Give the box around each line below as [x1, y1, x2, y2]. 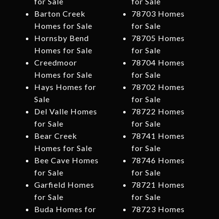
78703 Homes [131, 9, 185, 19]
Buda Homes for [34, 204, 96, 214]
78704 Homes [131, 58, 185, 67]
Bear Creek [34, 131, 77, 141]
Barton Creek [34, 9, 86, 19]
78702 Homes [131, 82, 185, 92]
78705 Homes [131, 33, 185, 43]
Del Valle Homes [34, 107, 97, 116]
